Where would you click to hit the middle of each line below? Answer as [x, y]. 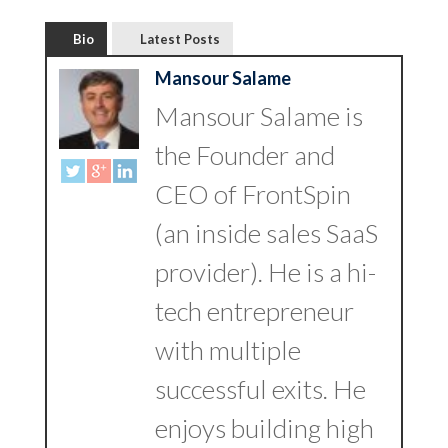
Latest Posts [179, 39]
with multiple [227, 350]
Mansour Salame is [258, 116]
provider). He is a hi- [265, 272]
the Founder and [244, 155]
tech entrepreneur [254, 311]
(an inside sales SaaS [266, 233]
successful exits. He [260, 389]
